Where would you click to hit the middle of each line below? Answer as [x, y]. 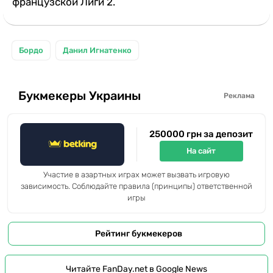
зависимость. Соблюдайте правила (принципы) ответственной [136, 186]
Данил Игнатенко [97, 50]
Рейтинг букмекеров [139, 233]
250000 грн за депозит [201, 134]
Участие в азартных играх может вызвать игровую [136, 174]
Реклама [239, 96]
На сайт [201, 151]
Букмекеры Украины [80, 96]
